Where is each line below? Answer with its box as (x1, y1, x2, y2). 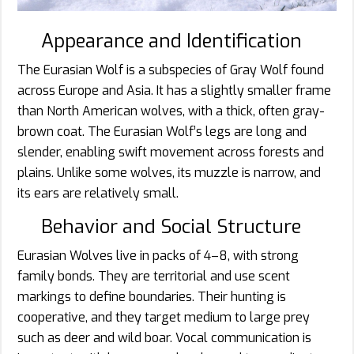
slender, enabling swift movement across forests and (17, 143, 324, 160)
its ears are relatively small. (17, 184, 179, 201)
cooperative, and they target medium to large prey (17, 308, 310, 326)
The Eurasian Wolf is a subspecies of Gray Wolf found (17, 61, 324, 78)
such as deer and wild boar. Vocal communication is (17, 329, 311, 346)
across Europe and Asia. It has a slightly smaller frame (17, 81, 331, 99)
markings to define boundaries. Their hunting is (17, 288, 286, 305)
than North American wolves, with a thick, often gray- (17, 102, 325, 119)
